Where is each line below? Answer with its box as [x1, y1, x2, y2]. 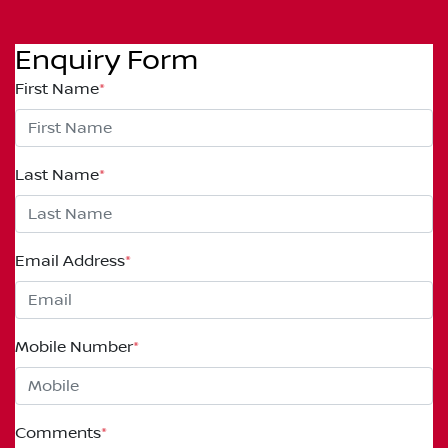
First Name [15, 79, 99, 98]
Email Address [15, 251, 125, 270]
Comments [15, 423, 101, 442]
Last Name [15, 165, 99, 184]
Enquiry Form [15, 43, 198, 77]
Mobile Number [15, 337, 133, 356]
